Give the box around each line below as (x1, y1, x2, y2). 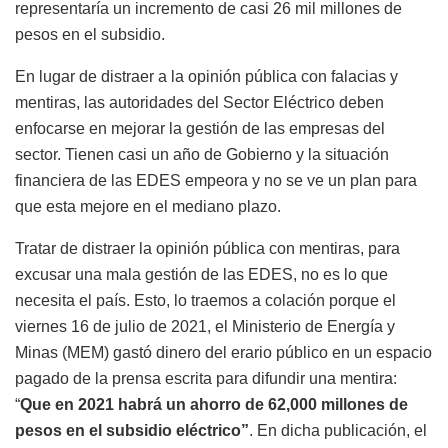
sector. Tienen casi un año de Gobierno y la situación (15, 146, 389, 164)
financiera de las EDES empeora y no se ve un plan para (15, 172, 417, 190)
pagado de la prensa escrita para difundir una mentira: (15, 370, 397, 388)
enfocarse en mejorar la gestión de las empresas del (15, 120, 385, 138)
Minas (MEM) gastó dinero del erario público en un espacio (15, 344, 432, 362)
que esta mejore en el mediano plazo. (15, 198, 281, 216)
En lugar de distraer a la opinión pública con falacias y (15, 68, 398, 86)
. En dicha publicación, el (249, 422, 427, 440)
